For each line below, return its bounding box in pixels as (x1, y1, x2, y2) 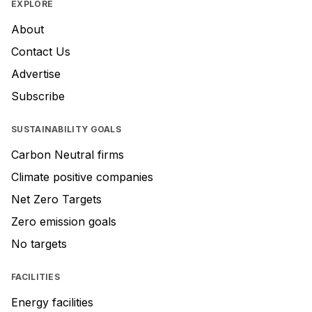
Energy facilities (11, 295, 93, 309)
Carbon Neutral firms (11, 148, 124, 162)
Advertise (11, 67, 61, 81)
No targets (11, 237, 67, 251)
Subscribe (11, 89, 65, 103)
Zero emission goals (11, 214, 116, 228)
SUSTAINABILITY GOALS (11, 124, 121, 134)
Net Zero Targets (11, 192, 102, 206)
